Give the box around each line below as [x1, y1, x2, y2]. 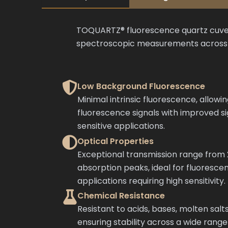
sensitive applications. [77, 120, 165, 132]
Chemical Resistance [77, 190, 165, 202]
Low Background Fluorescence [77, 80, 205, 92]
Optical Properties [77, 135, 154, 147]
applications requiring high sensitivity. [77, 175, 225, 187]
